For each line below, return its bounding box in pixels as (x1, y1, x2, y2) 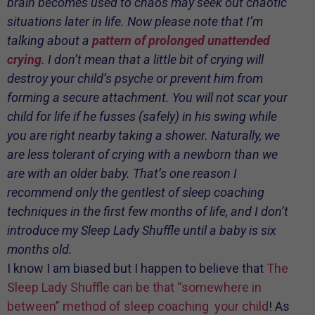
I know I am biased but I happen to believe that (7, 261, 266, 276)
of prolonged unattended (134, 33, 270, 49)
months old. (7, 242, 72, 257)
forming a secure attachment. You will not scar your (7, 90, 288, 105)
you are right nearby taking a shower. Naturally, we (7, 128, 280, 143)
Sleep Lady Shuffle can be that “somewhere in (7, 280, 262, 295)
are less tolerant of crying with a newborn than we (7, 147, 278, 162)
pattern (92, 33, 131, 49)
